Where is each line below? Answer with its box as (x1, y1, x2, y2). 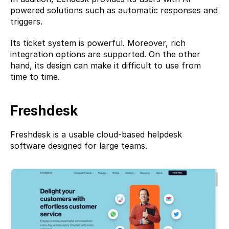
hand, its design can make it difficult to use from (10, 60, 201, 71)
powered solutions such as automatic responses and (10, 5, 218, 16)
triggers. (10, 16, 42, 27)
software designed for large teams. (10, 141, 147, 151)
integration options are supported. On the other (10, 49, 200, 60)
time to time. (10, 72, 60, 82)
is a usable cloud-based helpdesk (51, 129, 182, 140)
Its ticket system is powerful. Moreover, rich (10, 38, 186, 49)
